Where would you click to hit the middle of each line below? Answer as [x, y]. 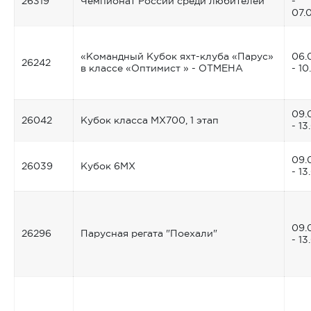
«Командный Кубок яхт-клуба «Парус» [177, 56]
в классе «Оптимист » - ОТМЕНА [162, 68]
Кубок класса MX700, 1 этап [150, 120]
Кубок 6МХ [108, 166]
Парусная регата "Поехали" [149, 233]
